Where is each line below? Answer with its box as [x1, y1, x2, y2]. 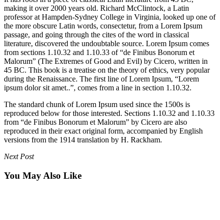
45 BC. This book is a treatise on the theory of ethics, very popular [4, 65, 210, 74]
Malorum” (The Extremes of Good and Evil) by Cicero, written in [4, 56, 208, 65]
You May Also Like [4, 170, 82, 181]
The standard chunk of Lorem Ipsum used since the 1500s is [4, 100, 190, 109]
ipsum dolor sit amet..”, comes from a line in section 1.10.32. [4, 83, 192, 92]
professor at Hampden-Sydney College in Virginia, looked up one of [4, 12, 216, 21]
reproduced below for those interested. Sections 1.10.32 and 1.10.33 [4, 109, 215, 117]
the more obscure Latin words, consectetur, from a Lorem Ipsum [4, 21, 202, 30]
